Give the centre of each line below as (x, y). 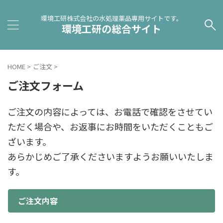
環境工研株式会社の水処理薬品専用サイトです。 (111, 18)
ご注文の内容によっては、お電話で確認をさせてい (110, 111)
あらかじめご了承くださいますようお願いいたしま (111, 156)
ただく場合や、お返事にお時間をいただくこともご (110, 126)
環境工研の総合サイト (111, 29)
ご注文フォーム (46, 85)
